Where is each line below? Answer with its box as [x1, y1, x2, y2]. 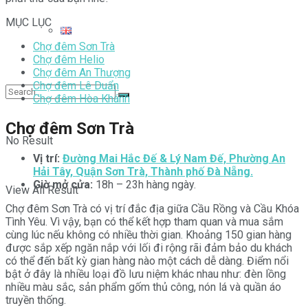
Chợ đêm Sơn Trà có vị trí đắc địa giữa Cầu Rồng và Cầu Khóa [5, 201, 299, 215]
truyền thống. [5, 293, 66, 307]
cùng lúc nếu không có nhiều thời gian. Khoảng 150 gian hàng [5, 228, 291, 241]
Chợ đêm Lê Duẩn [33, 78, 119, 92]
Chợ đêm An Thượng [33, 65, 131, 79]
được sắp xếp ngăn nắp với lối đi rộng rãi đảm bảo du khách [5, 241, 292, 254]
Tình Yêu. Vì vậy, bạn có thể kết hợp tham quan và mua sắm [5, 214, 283, 228]
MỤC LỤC [5, 15, 52, 29]
